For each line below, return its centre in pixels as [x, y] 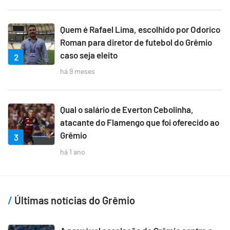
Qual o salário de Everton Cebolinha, [127, 110]
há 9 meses [78, 71]
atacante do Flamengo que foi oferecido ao [140, 122]
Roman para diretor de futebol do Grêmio [136, 42]
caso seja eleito [89, 55]
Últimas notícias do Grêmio [74, 200]
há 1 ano [73, 151]
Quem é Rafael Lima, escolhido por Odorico [140, 29]
